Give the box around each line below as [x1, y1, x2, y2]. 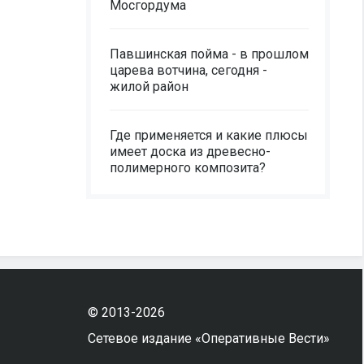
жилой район [110, 79, 188, 94]
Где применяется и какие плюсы [110, 128, 308, 143]
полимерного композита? [110, 160, 266, 175]
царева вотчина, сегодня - [110, 63, 267, 78]
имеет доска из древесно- [110, 144, 271, 159]
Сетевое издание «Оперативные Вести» [87, 331, 330, 346]
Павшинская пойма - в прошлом [110, 46, 309, 62]
